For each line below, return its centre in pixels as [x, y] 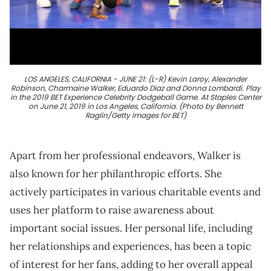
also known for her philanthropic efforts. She [116, 174]
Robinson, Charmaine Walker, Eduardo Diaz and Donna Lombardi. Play [135, 88]
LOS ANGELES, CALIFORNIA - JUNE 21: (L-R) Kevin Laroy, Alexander [135, 79]
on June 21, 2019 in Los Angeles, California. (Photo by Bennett [135, 106]
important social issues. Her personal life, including [131, 228]
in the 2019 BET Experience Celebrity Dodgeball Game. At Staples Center [135, 97]
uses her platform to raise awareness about [112, 210]
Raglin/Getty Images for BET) [135, 116]
